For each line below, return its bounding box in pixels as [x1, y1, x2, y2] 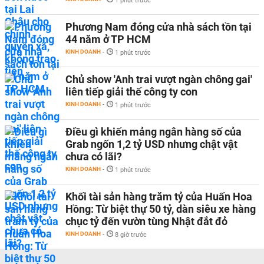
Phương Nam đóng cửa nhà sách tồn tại [65, 21, 252, 33]
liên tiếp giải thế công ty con [65, 85, 197, 98]
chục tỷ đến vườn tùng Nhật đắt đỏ [65, 215, 227, 227]
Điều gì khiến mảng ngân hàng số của [65, 126, 242, 138]
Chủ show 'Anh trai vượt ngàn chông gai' [65, 73, 252, 85]
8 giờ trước [115, 231, 147, 239]
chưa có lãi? [65, 150, 122, 163]
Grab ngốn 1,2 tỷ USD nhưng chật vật [65, 138, 237, 150]
